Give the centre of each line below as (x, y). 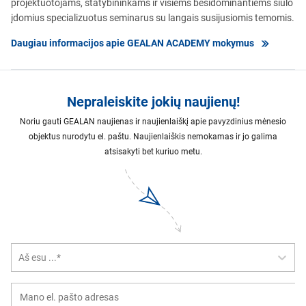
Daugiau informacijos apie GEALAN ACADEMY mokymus (133, 43)
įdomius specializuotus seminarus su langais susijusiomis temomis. (153, 17)
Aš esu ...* (40, 257)
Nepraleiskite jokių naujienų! (153, 101)
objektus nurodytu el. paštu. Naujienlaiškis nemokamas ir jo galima (153, 136)
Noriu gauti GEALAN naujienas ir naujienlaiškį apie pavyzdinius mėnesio (153, 121)
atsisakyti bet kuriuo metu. (153, 151)
